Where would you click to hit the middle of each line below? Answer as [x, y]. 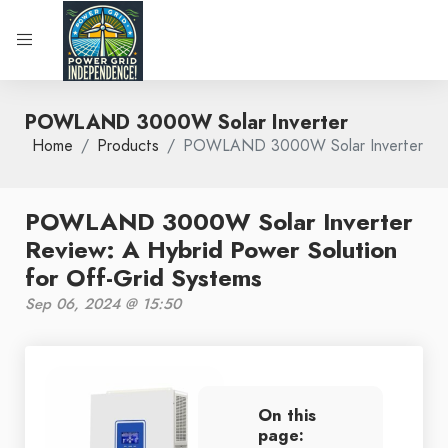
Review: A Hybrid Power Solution [211, 249]
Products [128, 146]
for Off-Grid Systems [143, 277]
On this [287, 415]
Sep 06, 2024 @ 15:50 [103, 304]
